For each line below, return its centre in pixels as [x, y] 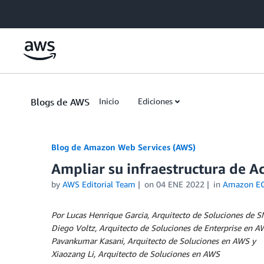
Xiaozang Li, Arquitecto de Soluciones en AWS [136, 254]
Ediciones [155, 101]
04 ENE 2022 [180, 184]
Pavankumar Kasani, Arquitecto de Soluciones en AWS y [154, 241]
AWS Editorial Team [99, 184]
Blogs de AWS [60, 102]
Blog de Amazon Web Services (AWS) [123, 147]
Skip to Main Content [44, 11]
